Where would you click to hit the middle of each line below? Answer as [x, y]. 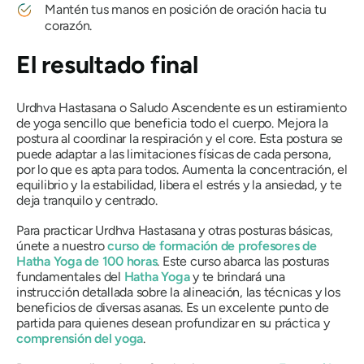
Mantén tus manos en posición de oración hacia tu [186, 10]
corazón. [69, 26]
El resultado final [107, 65]
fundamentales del [70, 277]
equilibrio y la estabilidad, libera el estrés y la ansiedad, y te [179, 185]
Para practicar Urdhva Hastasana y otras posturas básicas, [175, 231]
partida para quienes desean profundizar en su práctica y [173, 323]
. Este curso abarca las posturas [243, 262]
